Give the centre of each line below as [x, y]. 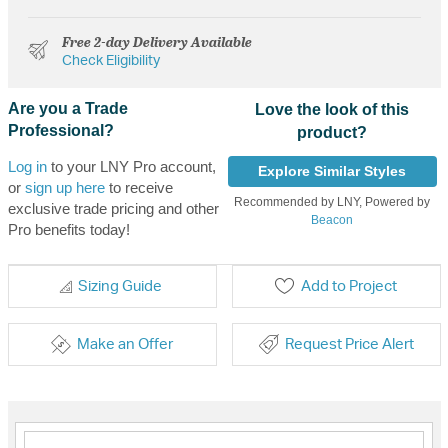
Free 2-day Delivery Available [156, 41]
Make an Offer [125, 344]
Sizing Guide [119, 286]
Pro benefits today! [68, 229]
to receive [138, 187]
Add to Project [349, 286]
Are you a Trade [67, 108]
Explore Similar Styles [332, 170]
